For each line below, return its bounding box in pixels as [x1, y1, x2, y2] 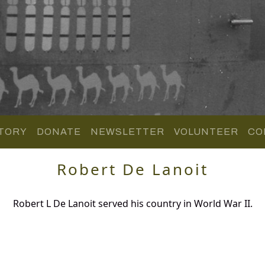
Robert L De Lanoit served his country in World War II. [12, 196, 253, 210]
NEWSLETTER [90, 126, 164, 137]
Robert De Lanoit [57, 158, 208, 180]
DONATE [36, 126, 81, 137]
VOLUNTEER [173, 126, 238, 137]
